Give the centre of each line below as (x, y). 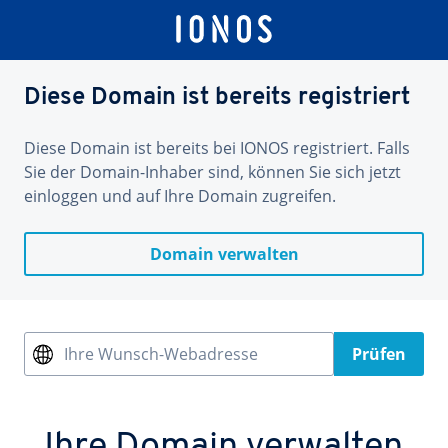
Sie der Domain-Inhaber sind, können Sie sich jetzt (212, 172)
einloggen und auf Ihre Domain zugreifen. (180, 196)
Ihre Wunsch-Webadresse (161, 354)
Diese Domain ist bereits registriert (217, 98)
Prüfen (379, 354)
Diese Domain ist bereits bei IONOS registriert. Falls (217, 148)
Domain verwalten (224, 254)
